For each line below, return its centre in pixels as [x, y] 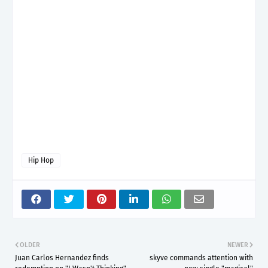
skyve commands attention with [201, 258]
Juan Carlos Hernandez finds [62, 258]
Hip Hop [41, 160]
